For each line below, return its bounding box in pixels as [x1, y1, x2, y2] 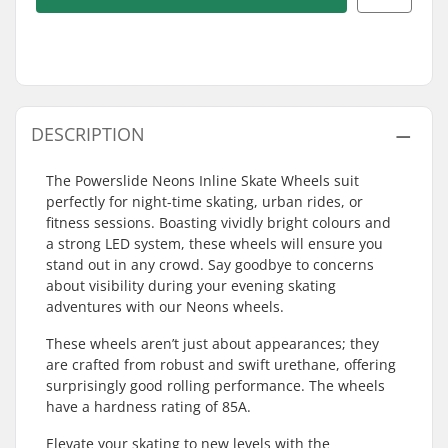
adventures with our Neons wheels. [46, 297, 284, 316]
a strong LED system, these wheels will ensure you [46, 234, 383, 253]
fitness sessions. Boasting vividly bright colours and [46, 213, 391, 232]
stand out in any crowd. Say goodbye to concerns [46, 255, 374, 274]
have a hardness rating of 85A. [46, 397, 251, 416]
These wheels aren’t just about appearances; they [46, 334, 379, 353]
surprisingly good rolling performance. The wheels [46, 376, 385, 395]
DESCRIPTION [31, 122, 145, 146]
